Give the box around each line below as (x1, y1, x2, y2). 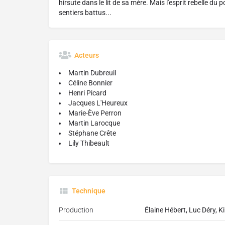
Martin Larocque (68, 119, 120, 128)
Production (59, 206, 93, 214)
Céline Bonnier (68, 79, 113, 87)
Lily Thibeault (68, 139, 109, 148)
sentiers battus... (59, 9, 111, 17)
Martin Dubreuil (68, 69, 116, 77)
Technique (72, 187, 105, 195)
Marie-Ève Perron (68, 109, 122, 118)
